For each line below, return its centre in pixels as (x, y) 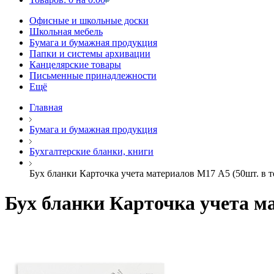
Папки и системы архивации (90, 54)
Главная (46, 107)
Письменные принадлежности (93, 76)
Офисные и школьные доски (89, 20)
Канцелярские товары (75, 65)
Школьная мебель (66, 31)
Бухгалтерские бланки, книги (91, 151)
